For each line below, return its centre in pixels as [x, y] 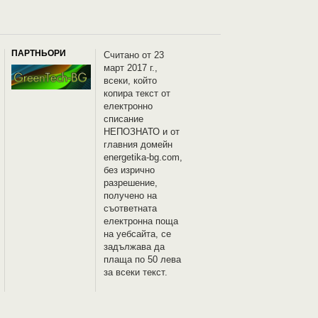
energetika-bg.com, [143, 157]
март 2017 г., [131, 68]
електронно [128, 106]
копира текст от [137, 93]
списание [124, 119]
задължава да [135, 247]
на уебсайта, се [138, 234]
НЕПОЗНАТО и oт [142, 132]
